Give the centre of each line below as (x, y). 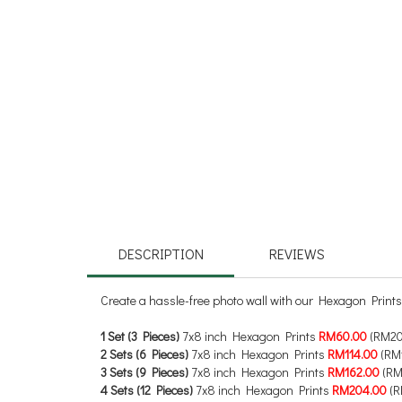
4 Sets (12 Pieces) (149, 389)
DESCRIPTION (161, 254)
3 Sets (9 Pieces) (146, 371)
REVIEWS (297, 254)
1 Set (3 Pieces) (140, 336)
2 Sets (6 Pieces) (146, 354)
